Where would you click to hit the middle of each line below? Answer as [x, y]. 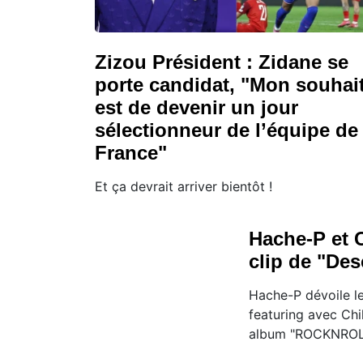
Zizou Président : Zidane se [222, 62]
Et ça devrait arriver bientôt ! [184, 186]
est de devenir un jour [196, 107]
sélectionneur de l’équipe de [226, 130]
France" [131, 152]
